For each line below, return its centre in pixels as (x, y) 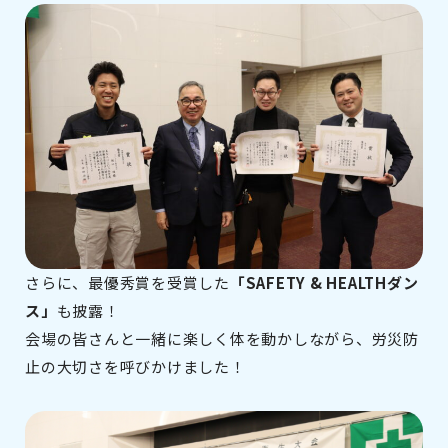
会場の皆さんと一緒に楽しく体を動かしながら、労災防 (222, 339)
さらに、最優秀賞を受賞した (127, 283)
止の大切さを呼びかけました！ (135, 367)
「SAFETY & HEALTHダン (324, 283)
